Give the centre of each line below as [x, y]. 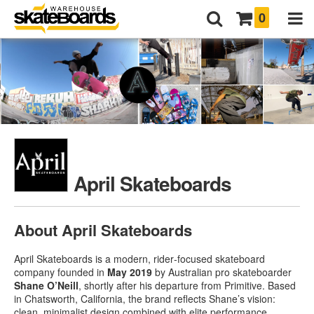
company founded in [61, 272]
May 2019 [130, 272]
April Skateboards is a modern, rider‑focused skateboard [139, 258]
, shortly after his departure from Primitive [170, 285]
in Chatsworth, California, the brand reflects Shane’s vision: [145, 298]
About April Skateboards [103, 230]
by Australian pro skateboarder [222, 272]
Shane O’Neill [46, 285]
